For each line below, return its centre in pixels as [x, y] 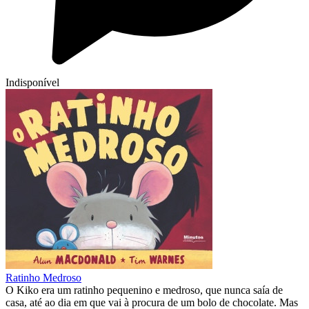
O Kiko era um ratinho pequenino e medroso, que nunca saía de [144, 290]
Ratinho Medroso [43, 278]
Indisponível [32, 83]
